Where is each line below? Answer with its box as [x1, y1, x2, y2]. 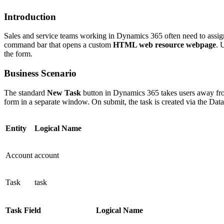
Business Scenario [4, 67, 76, 78]
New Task [47, 88, 81, 97]
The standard [4, 88, 47, 97]
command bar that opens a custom [4, 40, 113, 49]
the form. [4, 49, 32, 58]
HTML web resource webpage [113, 40, 216, 49]
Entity [5, 123, 26, 132]
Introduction [4, 11, 56, 22]
